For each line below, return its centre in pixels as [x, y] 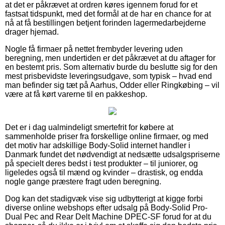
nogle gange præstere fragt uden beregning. [83, 181]
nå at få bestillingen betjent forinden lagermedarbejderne [105, 23]
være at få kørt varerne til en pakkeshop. [76, 94]
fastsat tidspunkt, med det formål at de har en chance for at [108, 14]
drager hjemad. [32, 32]
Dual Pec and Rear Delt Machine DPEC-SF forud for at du [108, 216]
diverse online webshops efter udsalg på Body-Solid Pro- [106, 207]
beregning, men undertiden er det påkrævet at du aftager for [110, 58]
